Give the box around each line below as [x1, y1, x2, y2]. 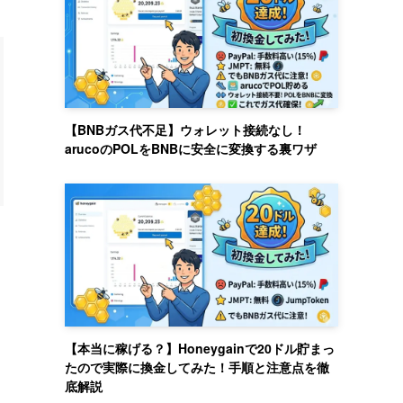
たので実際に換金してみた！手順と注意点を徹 [65, 358, 329, 377]
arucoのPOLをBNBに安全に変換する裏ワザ [65, 139, 317, 158]
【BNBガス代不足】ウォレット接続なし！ [65, 121, 306, 139]
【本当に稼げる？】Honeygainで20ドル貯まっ [65, 339, 335, 358]
